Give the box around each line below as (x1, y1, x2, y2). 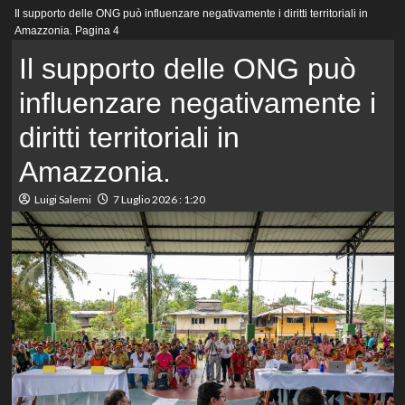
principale (32, 18, 88, 33)
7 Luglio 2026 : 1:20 (112, 193, 205, 207)
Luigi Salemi (33, 193, 91, 207)
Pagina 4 (74, 24, 119, 38)
